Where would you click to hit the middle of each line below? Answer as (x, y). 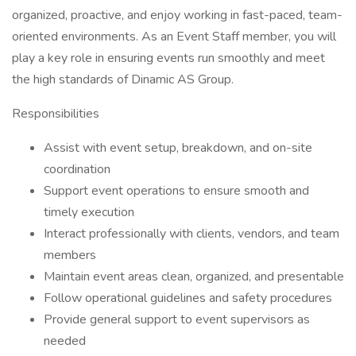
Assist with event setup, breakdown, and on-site (178, 148)
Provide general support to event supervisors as (177, 319)
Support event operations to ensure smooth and (176, 191)
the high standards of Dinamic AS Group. (123, 79)
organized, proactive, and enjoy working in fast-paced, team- (177, 15)
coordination (77, 169)
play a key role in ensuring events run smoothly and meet (168, 58)
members (70, 255)
